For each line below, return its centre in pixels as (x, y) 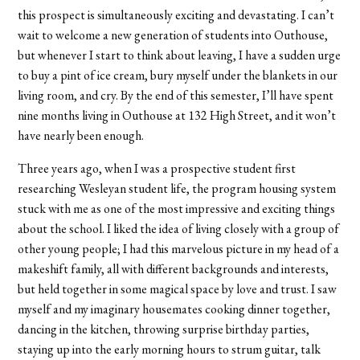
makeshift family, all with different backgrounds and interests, (174, 268)
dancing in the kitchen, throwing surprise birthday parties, (164, 329)
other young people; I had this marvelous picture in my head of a (179, 248)
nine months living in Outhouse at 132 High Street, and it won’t (177, 115)
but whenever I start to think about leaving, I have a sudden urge (180, 55)
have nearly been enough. (82, 135)
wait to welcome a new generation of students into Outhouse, (173, 35)
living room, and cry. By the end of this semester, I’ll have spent (176, 95)
